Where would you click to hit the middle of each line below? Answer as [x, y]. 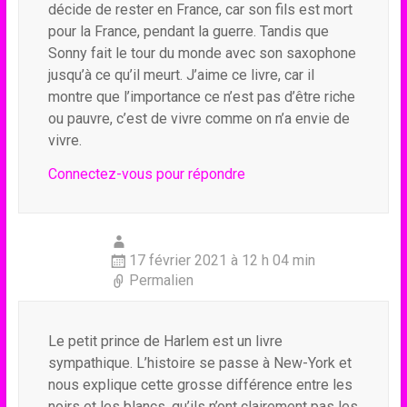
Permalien [161, 280]
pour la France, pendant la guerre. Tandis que [188, 31]
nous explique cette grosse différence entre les [200, 385]
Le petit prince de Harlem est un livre [165, 341]
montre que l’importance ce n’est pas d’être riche [201, 97]
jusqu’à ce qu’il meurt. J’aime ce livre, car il [181, 75]
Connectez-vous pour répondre [146, 174]
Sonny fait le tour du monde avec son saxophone [202, 53]
